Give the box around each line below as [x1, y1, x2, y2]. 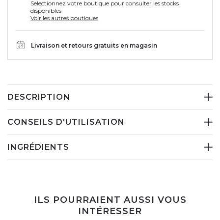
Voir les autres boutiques [30, 14, 99, 22]
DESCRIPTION [7, 92, 70, 102]
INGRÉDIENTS [7, 142, 69, 152]
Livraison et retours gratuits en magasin [31, 41, 157, 49]
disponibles [30, 7, 62, 15]
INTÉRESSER [78, 206, 142, 217]
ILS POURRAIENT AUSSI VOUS [33, 194, 187, 206]
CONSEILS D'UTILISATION [7, 117, 125, 127]
